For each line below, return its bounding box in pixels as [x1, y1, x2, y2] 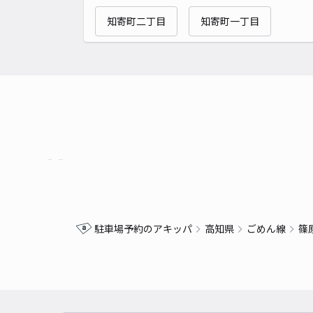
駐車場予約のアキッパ [94, 221, 192, 235]
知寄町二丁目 [107, 13, 166, 28]
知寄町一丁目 [201, 13, 259, 28]
